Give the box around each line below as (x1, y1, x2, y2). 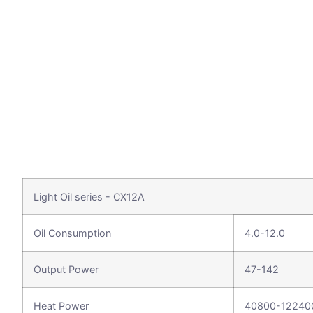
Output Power (34, 263, 99, 276)
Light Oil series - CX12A (34, 191, 145, 203)
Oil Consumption (34, 227, 111, 240)
